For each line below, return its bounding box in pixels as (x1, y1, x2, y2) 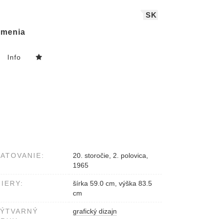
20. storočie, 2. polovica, (73, 152, 148, 160)
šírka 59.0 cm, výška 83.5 (73, 179, 152, 188)
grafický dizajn (73, 207, 117, 216)
